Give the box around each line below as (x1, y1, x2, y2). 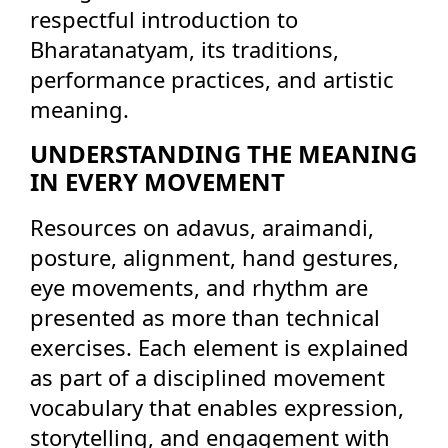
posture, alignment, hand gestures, (30, 242, 399, 272)
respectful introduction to (30, 4, 298, 34)
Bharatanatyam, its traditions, (30, 34, 339, 64)
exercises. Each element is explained (30, 332, 409, 362)
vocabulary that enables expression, (30, 392, 404, 422)
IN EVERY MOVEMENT (30, 165, 285, 198)
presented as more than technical (30, 302, 380, 332)
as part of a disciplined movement (30, 362, 385, 392)
